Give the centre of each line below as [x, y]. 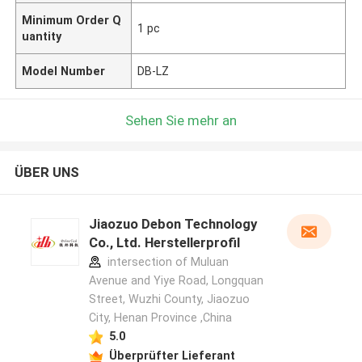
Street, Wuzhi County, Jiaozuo [169, 299]
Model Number [64, 71]
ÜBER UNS [46, 173]
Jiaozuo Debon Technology [173, 224]
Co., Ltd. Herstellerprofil [164, 243]
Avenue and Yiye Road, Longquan [176, 281]
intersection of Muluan [166, 262]
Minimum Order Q [72, 20]
